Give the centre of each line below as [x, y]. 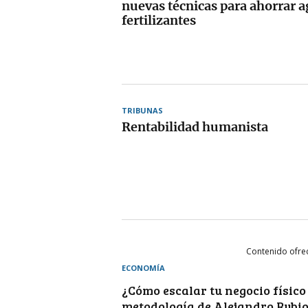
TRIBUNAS [142, 110]
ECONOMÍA [143, 267]
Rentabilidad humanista [195, 126]
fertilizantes [159, 20]
